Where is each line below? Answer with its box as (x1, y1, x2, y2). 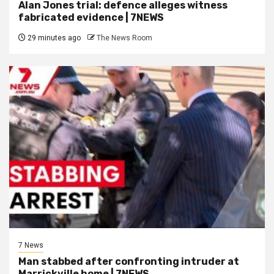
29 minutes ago (26, 34, 81, 43)
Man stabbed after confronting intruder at (18, 256, 239, 268)
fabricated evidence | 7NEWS (18, 12, 164, 24)
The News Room (97, 34, 152, 43)
